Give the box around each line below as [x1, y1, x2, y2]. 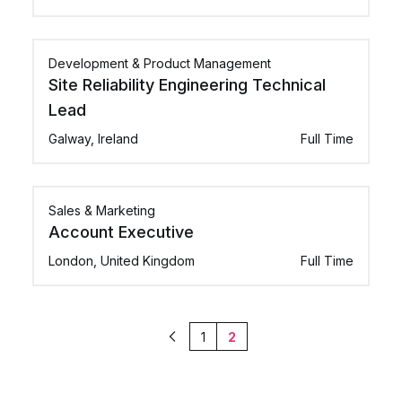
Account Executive [48, 223, 194, 241]
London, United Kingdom [48, 253, 195, 268]
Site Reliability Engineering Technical [48, 75, 326, 94]
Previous [170, 335, 223, 351]
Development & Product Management [48, 56, 271, 71]
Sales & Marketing [48, 203, 155, 218]
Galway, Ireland [48, 131, 138, 146]
